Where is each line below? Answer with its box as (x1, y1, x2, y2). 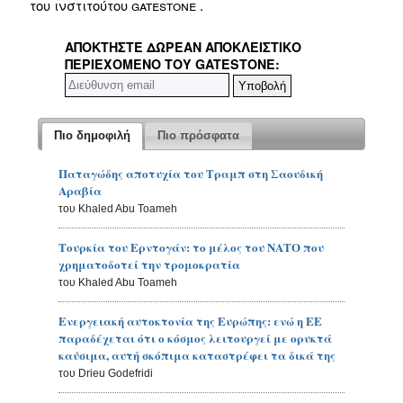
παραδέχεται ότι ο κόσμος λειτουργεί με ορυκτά (58, 329, 333, 347)
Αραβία (58, 182, 103, 200)
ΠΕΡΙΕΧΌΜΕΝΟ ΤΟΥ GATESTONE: (65, 54, 280, 73)
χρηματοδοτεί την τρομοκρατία (58, 255, 241, 273)
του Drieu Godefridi (58, 367, 154, 381)
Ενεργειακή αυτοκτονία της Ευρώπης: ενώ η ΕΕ (58, 312, 323, 330)
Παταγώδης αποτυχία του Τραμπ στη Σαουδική (58, 165, 324, 183)
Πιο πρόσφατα (157, 129, 240, 143)
